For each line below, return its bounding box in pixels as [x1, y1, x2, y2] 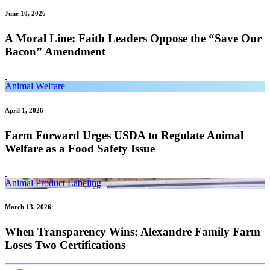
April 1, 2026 [5, 106, 43, 114]
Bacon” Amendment [5, 45, 105, 58]
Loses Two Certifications [5, 239, 125, 252]
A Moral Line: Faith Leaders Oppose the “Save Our [5, 32, 262, 45]
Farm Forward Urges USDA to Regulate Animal [5, 128, 243, 142]
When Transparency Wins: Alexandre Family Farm [5, 225, 260, 239]
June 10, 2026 [5, 10, 46, 17]
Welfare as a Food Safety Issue [5, 142, 155, 155]
